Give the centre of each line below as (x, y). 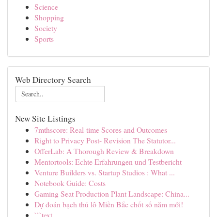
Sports (44, 39)
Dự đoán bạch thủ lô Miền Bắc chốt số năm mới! (109, 204)
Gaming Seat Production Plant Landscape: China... (112, 194)
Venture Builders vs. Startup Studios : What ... (105, 172)
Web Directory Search (53, 80)
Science (46, 7)
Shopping (49, 17)
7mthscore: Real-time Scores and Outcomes (101, 130)
